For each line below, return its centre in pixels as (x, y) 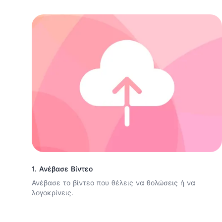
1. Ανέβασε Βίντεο (62, 169)
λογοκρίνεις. (53, 193)
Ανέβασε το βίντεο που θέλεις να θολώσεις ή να (113, 183)
